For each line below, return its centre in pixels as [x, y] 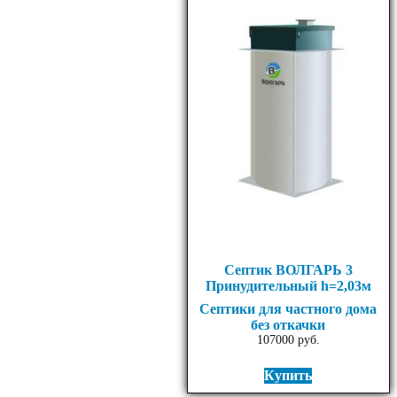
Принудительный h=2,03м [288, 286]
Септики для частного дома [288, 309]
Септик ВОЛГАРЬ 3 [288, 270]
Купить [288, 376]
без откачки [288, 325]
